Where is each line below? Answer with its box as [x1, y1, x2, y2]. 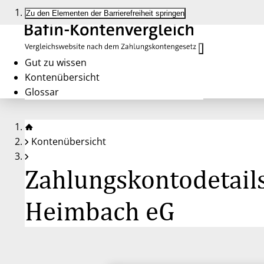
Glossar [25, 85, 59, 98]
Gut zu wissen [25, 56, 87, 69]
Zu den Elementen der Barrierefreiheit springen [26, 9, 184, 18]
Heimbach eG [25, 195, 174, 226]
